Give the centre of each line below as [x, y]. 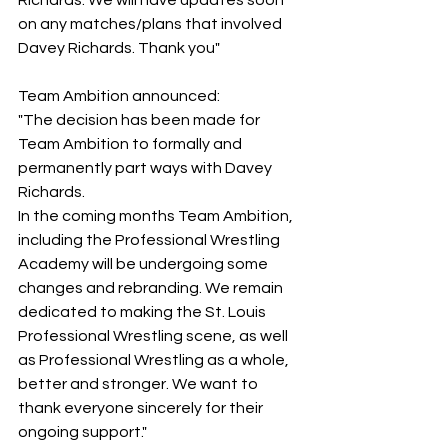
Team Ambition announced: [119, 96]
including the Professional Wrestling [150, 240]
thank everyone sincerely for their [142, 408]
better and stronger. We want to [139, 384]
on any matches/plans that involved [151, 24]
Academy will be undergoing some [144, 264]
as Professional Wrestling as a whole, [155, 360]
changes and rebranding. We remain [152, 288]
